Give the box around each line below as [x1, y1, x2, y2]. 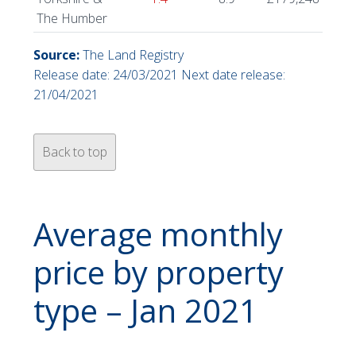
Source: [33, 46, 79, 64]
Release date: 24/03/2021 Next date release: [33, 66, 285, 84]
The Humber [37, 10, 107, 28]
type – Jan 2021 [33, 288, 257, 333]
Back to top [42, 143, 107, 161]
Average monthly [33, 212, 283, 257]
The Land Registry [79, 46, 184, 64]
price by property [33, 250, 284, 295]
